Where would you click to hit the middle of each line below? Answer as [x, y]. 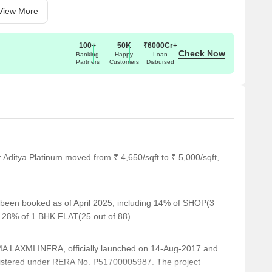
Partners [87, 61]
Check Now [202, 53]
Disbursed [160, 61]
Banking [87, 54]
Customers [124, 61]
